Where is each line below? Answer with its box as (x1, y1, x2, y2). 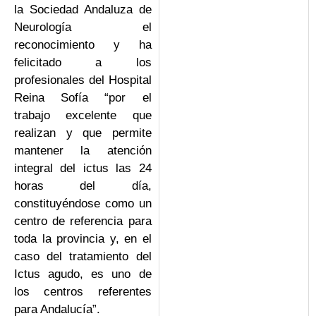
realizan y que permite (14, 126, 152, 140)
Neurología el (14, 20, 152, 35)
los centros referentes (14, 285, 152, 299)
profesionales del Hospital (14, 73, 152, 87)
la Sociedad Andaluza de (14, 3, 152, 17)
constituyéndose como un (14, 197, 152, 211)
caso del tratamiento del (14, 250, 152, 264)
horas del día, (14, 179, 152, 193)
